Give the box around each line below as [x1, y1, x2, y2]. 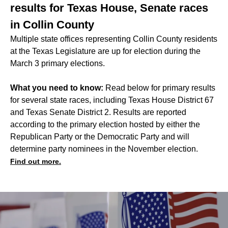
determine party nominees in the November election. [10, 145, 198, 154]
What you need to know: [10, 83, 105, 93]
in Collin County [10, 18, 94, 32]
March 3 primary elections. [10, 59, 105, 68]
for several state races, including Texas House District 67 [10, 96, 214, 105]
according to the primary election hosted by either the [10, 120, 200, 129]
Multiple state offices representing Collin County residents [10, 35, 217, 44]
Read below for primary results [105, 83, 215, 93]
